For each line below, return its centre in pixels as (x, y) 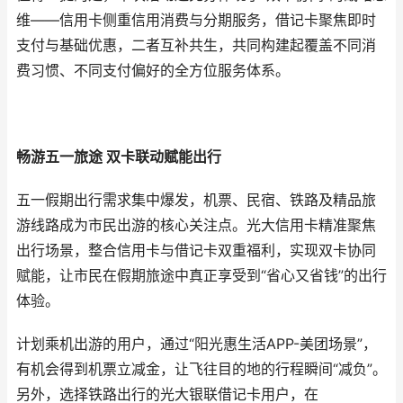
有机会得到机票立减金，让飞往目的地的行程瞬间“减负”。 (201, 369)
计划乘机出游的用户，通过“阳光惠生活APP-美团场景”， (197, 344)
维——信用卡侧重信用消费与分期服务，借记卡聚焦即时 (196, 20)
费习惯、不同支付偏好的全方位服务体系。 (153, 71)
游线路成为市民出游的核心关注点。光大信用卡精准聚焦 (196, 225)
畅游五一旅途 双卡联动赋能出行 (119, 157)
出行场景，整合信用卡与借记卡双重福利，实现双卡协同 (196, 251)
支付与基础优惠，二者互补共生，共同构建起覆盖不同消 (196, 45)
